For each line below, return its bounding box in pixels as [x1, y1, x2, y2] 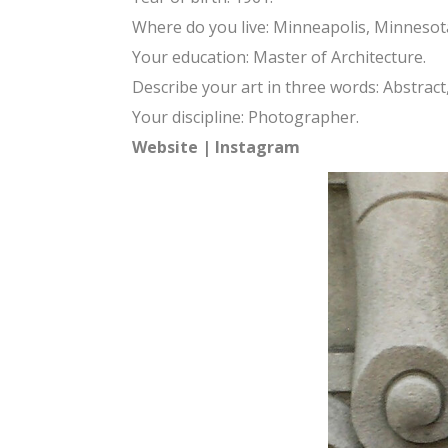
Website [132, 136, 198, 158]
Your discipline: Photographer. [132, 106, 359, 128]
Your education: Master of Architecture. [132, 46, 426, 68]
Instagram [215, 136, 300, 158]
